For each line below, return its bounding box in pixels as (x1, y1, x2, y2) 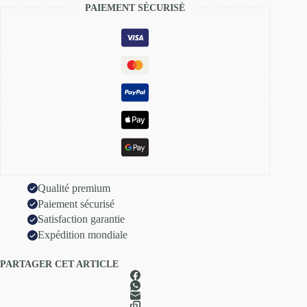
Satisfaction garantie (38, 213, 125, 225)
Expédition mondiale (38, 229, 127, 241)
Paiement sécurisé (38, 197, 114, 210)
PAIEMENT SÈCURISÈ (85, 2, 186, 13)
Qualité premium (38, 182, 110, 194)
